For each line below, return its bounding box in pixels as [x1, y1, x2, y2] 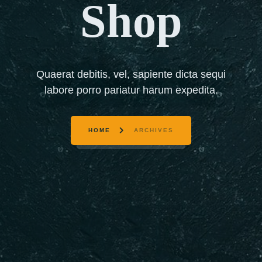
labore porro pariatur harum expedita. [44, 84, 218, 96]
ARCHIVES [134, 127, 174, 134]
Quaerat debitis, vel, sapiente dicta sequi [36, 68, 226, 80]
